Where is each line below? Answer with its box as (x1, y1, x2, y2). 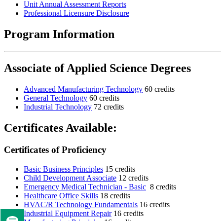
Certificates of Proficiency (4, 144, 107, 155)
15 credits (103, 164, 135, 173)
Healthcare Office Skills (24, 191, 98, 200)
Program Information (4, 28, 114, 41)
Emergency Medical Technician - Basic (24, 182, 146, 191)
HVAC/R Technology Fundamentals (24, 200, 138, 209)
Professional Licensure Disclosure (24, 9, 129, 18)
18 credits (98, 191, 130, 200)
